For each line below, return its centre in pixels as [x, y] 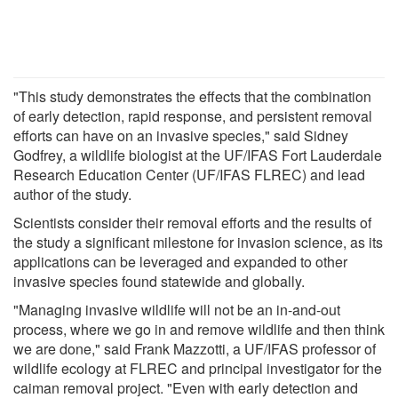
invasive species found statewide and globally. [159, 281]
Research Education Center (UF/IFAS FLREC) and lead [189, 174]
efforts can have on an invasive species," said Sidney [181, 135]
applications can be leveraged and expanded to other [180, 261]
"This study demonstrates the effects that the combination [192, 96]
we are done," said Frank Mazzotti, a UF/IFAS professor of [195, 348]
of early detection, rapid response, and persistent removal [193, 115]
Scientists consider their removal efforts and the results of [192, 222]
